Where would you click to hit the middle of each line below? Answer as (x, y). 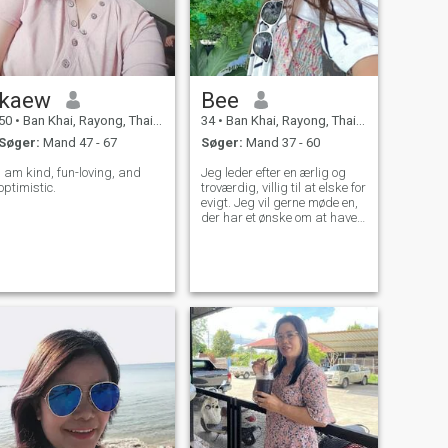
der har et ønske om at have (278, 218)
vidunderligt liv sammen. (270, 248)
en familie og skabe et (262, 233)
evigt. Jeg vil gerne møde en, (279, 203)
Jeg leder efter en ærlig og (273, 173)
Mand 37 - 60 (281, 143)
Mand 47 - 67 (78, 143)
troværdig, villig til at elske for (283, 188)
